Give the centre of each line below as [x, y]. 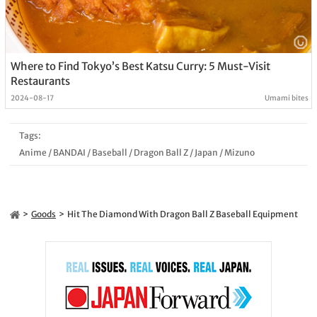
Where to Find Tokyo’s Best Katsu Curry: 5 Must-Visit [140, 66]
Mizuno [239, 152]
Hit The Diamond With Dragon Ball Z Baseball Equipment [183, 214]
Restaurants [40, 81]
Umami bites [287, 98]
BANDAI [69, 152]
